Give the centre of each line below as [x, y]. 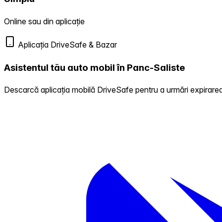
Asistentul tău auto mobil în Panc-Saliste [94, 67]
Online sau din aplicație [44, 21]
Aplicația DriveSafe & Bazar [66, 45]
